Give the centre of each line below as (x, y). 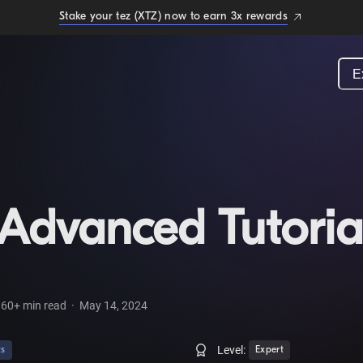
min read (43, 305)
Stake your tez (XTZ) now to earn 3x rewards (173, 17)
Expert (269, 350)
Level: (231, 350)
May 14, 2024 (113, 305)
